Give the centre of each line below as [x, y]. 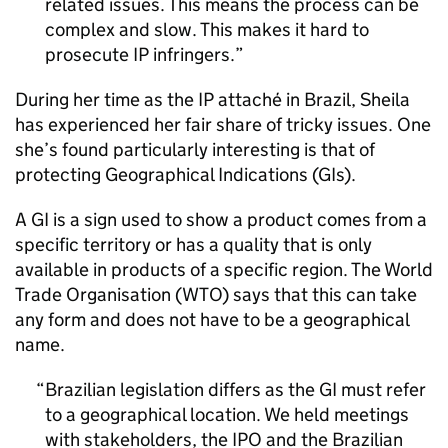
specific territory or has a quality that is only [193, 244]
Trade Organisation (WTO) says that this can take [216, 294]
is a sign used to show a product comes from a [238, 219]
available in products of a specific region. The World [224, 269]
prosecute [89, 54]
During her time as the [106, 99]
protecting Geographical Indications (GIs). [185, 174]
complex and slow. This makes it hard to [207, 29]
